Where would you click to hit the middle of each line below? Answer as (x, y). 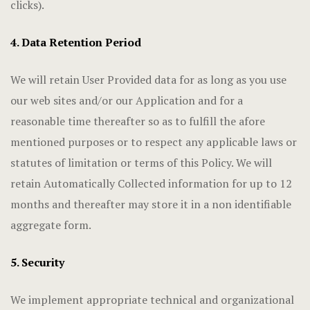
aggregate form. (51, 225)
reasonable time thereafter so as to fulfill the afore (138, 121)
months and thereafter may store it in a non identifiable (151, 204)
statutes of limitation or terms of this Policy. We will (141, 163)
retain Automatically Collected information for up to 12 (151, 183)
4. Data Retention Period (76, 42)
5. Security (37, 262)
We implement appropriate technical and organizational (152, 300)
